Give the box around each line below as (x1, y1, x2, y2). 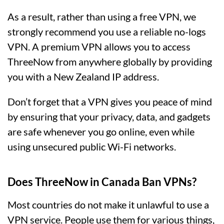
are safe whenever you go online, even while (7, 125, 194, 138)
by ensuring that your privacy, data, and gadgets (7, 110, 210, 123)
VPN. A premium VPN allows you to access (7, 40, 190, 53)
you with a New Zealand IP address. (7, 70, 159, 83)
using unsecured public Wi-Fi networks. (7, 140, 176, 153)
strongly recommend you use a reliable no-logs (7, 25, 206, 38)
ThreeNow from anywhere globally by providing (7, 55, 212, 68)
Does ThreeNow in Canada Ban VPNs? (7, 175, 196, 189)
